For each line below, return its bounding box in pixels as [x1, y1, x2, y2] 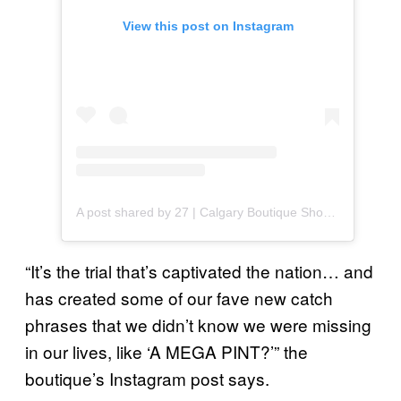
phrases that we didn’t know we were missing [25, 312, 371, 337]
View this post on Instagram [122, 19, 294, 34]
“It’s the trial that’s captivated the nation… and [25, 259, 373, 284]
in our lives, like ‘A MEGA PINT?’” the [25, 339, 308, 364]
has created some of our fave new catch [25, 286, 333, 311]
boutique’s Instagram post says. [25, 366, 274, 391]
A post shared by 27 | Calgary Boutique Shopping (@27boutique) [323, 205, 336, 220]
